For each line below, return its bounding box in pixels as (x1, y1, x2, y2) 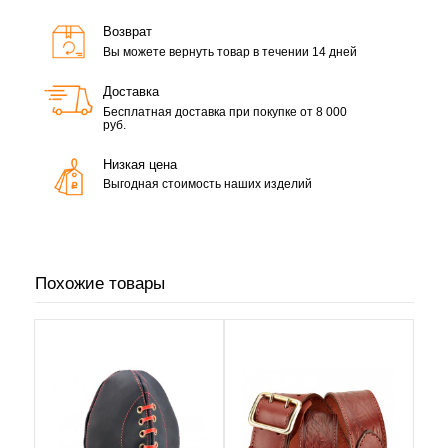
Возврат (102, 23, 152, 39)
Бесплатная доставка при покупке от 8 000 (102, 105, 347, 119)
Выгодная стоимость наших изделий (102, 177, 312, 191)
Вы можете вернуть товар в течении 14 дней (102, 44, 357, 58)
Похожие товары (34, 273, 165, 293)
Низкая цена (102, 156, 177, 172)
